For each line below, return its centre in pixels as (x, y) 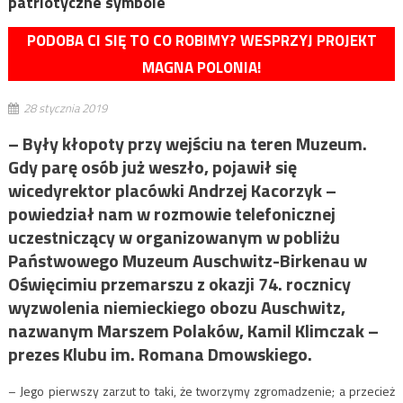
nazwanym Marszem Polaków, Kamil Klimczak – (193, 331)
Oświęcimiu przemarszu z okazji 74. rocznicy (179, 284)
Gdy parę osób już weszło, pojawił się (152, 167)
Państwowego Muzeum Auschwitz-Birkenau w (187, 261)
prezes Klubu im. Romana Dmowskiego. (160, 354)
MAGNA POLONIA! (201, 68)
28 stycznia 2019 (65, 108)
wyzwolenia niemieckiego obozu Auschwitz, (176, 308)
